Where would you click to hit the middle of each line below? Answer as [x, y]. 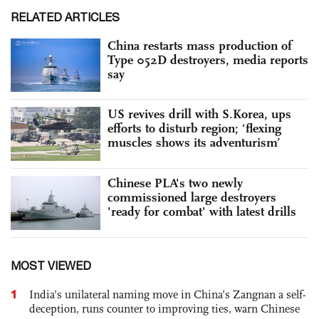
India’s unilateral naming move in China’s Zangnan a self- [167, 294]
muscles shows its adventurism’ [194, 143]
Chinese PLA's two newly [175, 183]
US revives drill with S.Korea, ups [199, 114]
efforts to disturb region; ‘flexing [194, 129]
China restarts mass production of [200, 45]
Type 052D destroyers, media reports [208, 59]
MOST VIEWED [51, 265]
